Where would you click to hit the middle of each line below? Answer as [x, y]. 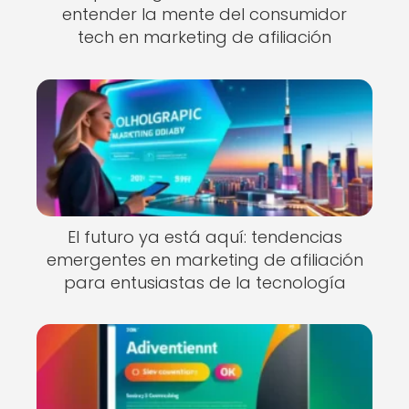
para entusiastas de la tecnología [204, 282]
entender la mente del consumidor [204, 14]
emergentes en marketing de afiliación [204, 259]
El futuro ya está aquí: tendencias [204, 236]
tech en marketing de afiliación [204, 37]
